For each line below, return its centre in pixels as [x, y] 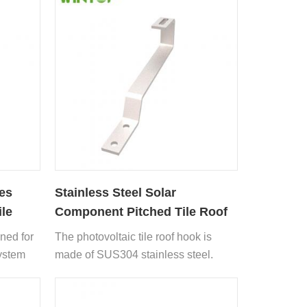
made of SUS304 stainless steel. [134, 254]
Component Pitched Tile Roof [142, 211]
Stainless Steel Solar [116, 192]
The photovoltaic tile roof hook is [134, 236]
